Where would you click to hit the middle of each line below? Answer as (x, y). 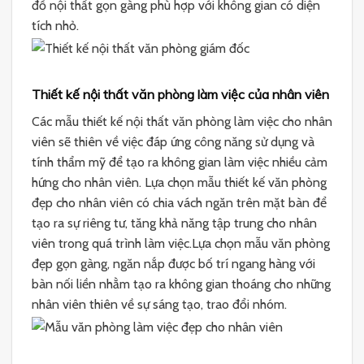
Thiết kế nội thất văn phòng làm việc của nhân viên (180, 95)
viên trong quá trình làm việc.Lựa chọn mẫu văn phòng (181, 244)
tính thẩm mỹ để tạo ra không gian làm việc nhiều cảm (180, 162)
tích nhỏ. (55, 26)
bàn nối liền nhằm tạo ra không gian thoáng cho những (181, 284)
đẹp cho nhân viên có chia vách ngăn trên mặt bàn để (179, 203)
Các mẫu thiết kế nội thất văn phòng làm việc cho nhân (182, 122)
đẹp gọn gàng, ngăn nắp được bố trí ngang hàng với (173, 264)
